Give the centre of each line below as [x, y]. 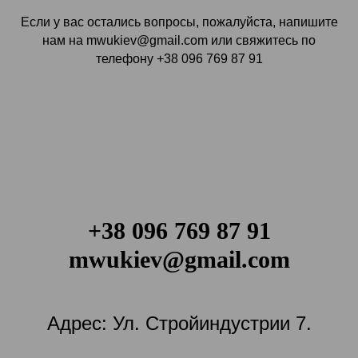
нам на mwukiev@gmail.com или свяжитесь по [179, 41]
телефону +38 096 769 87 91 [179, 59]
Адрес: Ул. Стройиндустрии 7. [179, 324]
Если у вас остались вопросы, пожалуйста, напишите [179, 22]
